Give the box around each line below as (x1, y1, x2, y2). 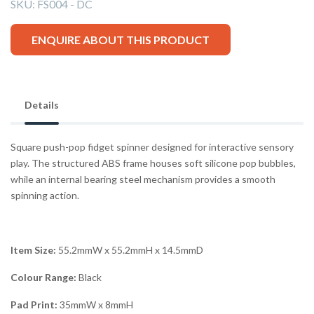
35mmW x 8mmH (57, 299, 133, 311)
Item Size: (11, 244, 56, 257)
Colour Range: (11, 271, 76, 284)
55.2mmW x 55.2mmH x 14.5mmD (56, 244, 203, 257)
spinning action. (11, 189, 79, 202)
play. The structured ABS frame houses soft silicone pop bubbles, (11, 157, 296, 170)
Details (25, 99, 59, 111)
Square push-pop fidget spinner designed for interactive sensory (11, 141, 294, 153)
